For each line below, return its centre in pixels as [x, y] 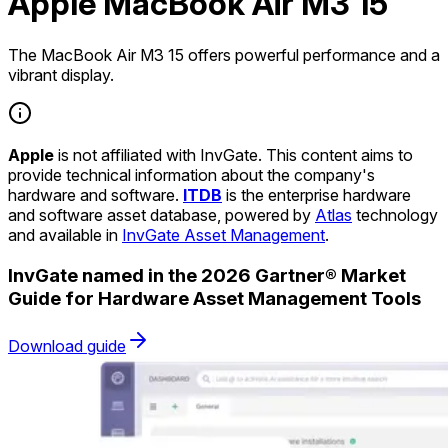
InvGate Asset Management [223, 234]
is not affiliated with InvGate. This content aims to [233, 154]
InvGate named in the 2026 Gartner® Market [207, 275]
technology [395, 214]
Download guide [67, 346]
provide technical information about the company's [191, 174]
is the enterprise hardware [316, 194]
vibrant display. [61, 74]
